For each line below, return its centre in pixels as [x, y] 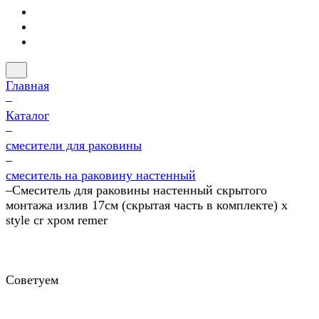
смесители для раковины [74, 145]
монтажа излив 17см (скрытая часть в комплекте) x [147, 205]
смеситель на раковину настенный [101, 175]
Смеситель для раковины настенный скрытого [140, 190]
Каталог [27, 115]
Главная [27, 85]
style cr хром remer [57, 220]
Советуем [32, 280]
